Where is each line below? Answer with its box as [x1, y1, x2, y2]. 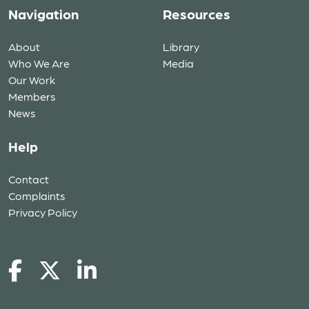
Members [8, 90, 56, 103]
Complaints [8, 189, 66, 202]
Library [163, 40, 199, 53]
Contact [8, 172, 49, 186]
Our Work [8, 73, 55, 86]
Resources [163, 6, 230, 22]
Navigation [8, 6, 79, 22]
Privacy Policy [8, 206, 77, 219]
